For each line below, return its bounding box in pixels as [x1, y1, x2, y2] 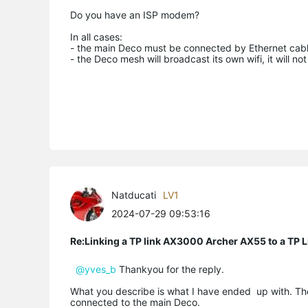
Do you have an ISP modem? [70, 8, 199, 21]
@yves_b [76, 263, 116, 275]
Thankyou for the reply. [116, 263, 224, 275]
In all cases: [70, 30, 122, 43]
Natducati [111, 188, 156, 201]
